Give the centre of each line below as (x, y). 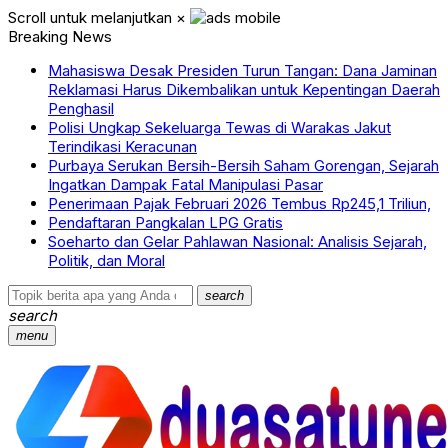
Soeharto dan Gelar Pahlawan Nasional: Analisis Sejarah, (237, 241)
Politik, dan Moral (106, 260)
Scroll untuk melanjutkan (90, 17)
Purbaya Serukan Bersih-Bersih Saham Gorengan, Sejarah (243, 165)
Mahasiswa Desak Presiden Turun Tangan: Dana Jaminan (242, 70)
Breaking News (60, 36)
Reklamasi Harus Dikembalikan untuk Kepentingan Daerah (244, 89)
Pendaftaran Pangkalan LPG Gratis (165, 222)
